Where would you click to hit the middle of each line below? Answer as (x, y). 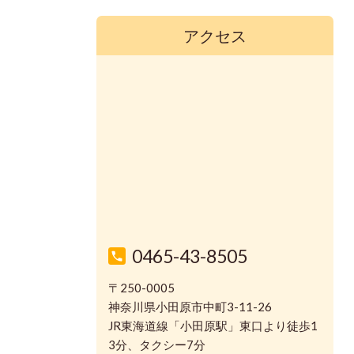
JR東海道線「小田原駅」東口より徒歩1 (213, 326)
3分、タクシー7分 (157, 345)
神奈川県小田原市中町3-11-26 (190, 307)
